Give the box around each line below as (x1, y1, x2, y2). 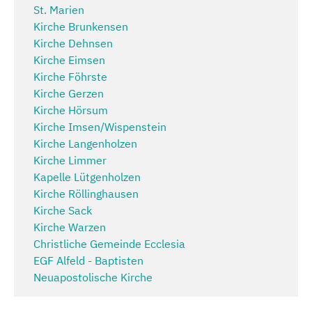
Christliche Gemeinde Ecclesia (33, 237, 185, 251)
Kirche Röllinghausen (33, 187, 139, 201)
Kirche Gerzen (33, 86, 104, 101)
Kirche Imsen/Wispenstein (33, 120, 166, 134)
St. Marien (33, 3, 84, 17)
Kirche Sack (33, 203, 92, 218)
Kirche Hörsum (33, 103, 108, 118)
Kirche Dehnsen (33, 36, 113, 51)
